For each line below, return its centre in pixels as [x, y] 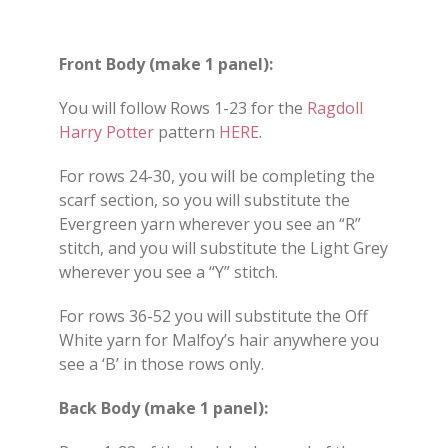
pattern [186, 132]
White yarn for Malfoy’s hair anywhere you [219, 340]
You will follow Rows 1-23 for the [183, 108]
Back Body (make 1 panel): [163, 408]
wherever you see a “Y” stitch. [168, 272]
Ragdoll [335, 108]
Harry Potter [106, 132]
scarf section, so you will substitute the [204, 200]
